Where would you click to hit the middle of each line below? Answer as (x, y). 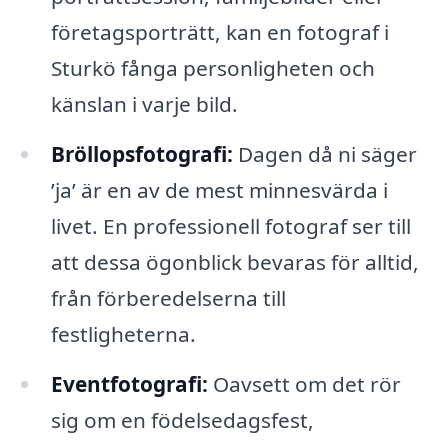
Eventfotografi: (129, 384)
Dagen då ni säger (324, 154)
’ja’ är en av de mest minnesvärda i (219, 190)
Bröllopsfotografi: (141, 154)
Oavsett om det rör (304, 384)
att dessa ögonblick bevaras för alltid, (234, 262)
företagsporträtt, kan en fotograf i (219, 32)
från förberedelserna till (168, 298)
